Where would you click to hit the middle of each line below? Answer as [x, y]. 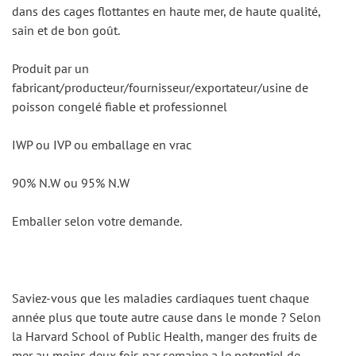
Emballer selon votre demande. [97, 221]
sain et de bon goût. [66, 30]
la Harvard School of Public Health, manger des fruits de [164, 336]
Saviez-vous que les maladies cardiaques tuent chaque [161, 298]
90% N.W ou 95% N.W [71, 183]
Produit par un [50, 68]
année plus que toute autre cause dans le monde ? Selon [166, 317]
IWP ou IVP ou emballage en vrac [102, 145]
